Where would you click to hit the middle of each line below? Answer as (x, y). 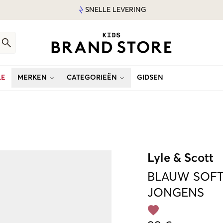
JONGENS (176, 193)
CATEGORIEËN (92, 78)
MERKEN (32, 78)
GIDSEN (150, 78)
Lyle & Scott (180, 158)
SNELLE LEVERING (115, 10)
